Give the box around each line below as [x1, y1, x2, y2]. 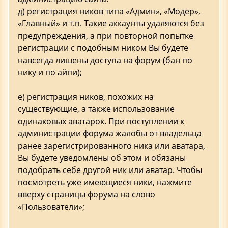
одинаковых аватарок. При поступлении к [18, 116, 184, 127]
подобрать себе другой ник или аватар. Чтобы [18, 164, 202, 176]
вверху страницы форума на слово [18, 189, 155, 200]
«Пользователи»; [18, 201, 84, 212]
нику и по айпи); [18, 67, 82, 78]
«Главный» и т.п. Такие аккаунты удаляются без [18, 18, 204, 29]
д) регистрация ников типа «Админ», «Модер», [18, 6, 201, 17]
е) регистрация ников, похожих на [18, 91, 154, 102]
